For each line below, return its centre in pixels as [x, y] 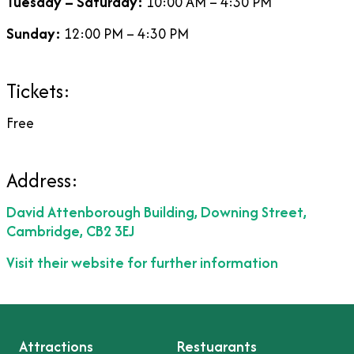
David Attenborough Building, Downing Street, [156, 213]
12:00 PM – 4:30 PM [126, 34]
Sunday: [35, 34]
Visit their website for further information [142, 263]
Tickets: [41, 91]
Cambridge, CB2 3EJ [70, 232]
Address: [42, 181]
